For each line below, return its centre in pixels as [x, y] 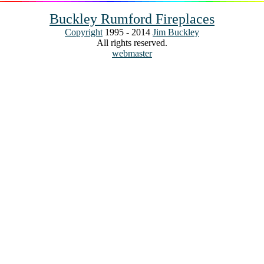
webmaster [132, 53]
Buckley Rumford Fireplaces [132, 19]
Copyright [84, 32]
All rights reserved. [132, 43]
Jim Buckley [176, 32]
